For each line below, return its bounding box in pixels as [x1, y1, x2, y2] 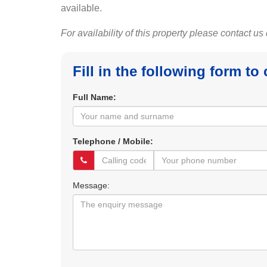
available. [61, 3, 102, 13]
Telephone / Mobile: [73, 136, 153, 146]
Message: [73, 181, 110, 190]
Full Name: [73, 92, 116, 102]
